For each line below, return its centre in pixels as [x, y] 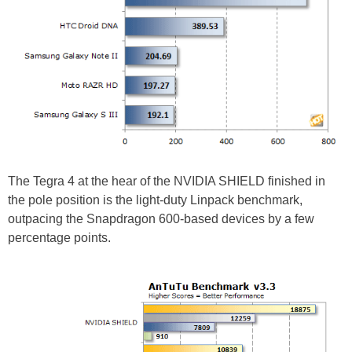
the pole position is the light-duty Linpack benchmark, [155, 200]
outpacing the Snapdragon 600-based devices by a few [161, 218]
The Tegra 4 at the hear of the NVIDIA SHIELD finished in [167, 181]
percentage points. [59, 237]
